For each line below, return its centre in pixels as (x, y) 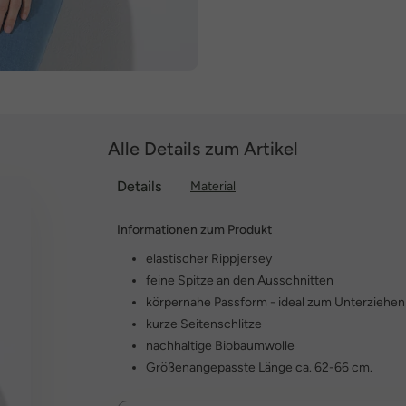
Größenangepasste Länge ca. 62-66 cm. (259, 367)
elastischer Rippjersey (209, 259)
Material (213, 186)
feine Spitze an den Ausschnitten (240, 280)
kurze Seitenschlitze (204, 324)
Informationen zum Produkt (194, 230)
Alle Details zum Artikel (203, 149)
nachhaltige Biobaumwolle (220, 346)
